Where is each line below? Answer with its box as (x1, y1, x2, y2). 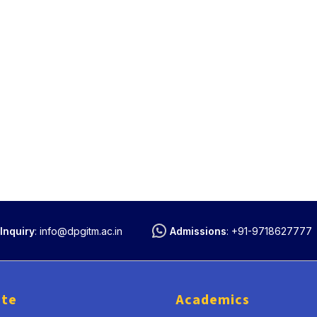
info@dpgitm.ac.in (39, 224, 122, 237)
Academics (175, 290, 250, 310)
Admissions (170, 224, 227, 237)
